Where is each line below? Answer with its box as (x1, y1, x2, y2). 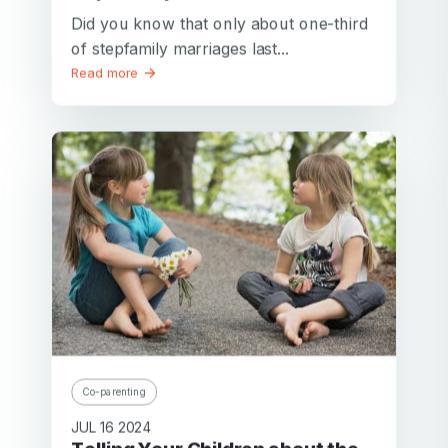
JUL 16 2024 (71, 419, 152, 436)
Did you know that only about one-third (71, 13, 368, 34)
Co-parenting (82, 385, 147, 398)
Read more (71, 64, 143, 81)
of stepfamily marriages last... (71, 38, 290, 58)
